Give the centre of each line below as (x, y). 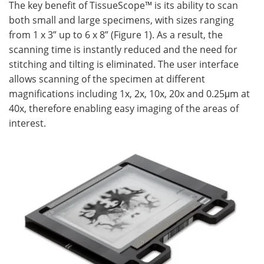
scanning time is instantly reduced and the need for (123, 49)
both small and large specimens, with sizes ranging (121, 20)
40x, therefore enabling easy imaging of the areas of (124, 108)
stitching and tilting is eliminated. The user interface (124, 64)
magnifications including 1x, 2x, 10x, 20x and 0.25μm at (129, 93)
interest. (27, 123)
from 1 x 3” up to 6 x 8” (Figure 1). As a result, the (116, 34)
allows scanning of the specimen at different (107, 79)
